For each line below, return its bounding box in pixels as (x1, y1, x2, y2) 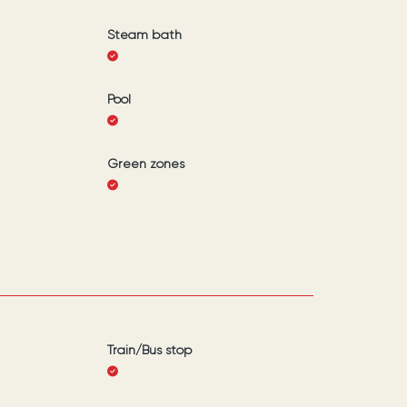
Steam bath (106, 27, 182, 42)
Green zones (106, 156, 184, 171)
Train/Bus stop (106, 342, 193, 357)
